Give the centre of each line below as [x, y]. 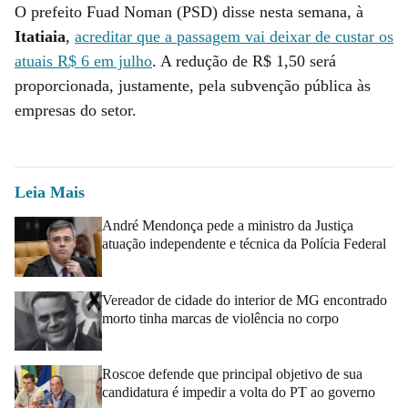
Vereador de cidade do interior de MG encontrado [245, 300]
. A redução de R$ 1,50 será [244, 61]
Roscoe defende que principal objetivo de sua [232, 374]
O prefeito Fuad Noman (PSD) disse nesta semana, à [189, 11]
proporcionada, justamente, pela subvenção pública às [193, 85]
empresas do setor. [76, 110]
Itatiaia [40, 36]
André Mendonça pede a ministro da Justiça [228, 225]
